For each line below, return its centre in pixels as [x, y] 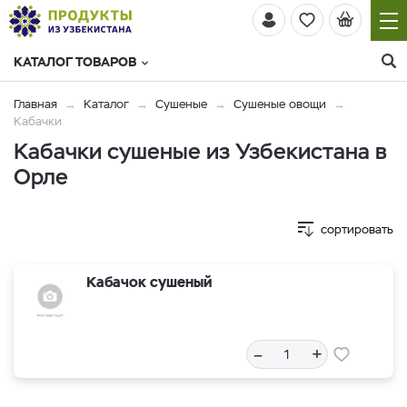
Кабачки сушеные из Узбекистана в [200, 151]
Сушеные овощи [280, 104]
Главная [35, 104]
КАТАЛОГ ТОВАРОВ [75, 62]
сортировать [357, 229]
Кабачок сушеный [149, 282]
